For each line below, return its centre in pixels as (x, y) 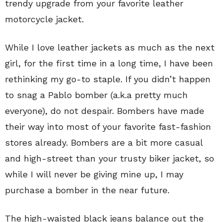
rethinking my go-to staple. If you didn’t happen (108, 79)
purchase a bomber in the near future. (87, 190)
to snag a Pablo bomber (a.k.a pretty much (96, 95)
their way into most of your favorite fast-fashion (108, 126)
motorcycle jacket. (44, 19)
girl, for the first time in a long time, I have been (109, 63)
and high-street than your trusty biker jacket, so (110, 158)
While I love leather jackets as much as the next (110, 47)
